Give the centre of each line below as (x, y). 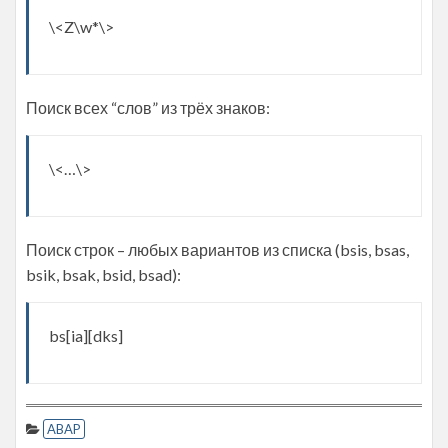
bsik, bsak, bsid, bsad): (103, 274)
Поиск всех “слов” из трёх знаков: (148, 107)
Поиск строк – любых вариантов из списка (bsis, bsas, (217, 249)
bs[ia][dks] (86, 335)
